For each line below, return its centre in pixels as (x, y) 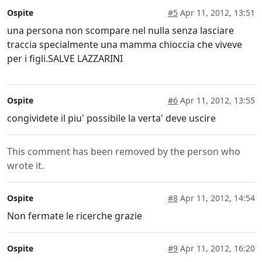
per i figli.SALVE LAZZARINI (65, 59)
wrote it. (25, 166)
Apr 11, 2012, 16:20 (216, 249)
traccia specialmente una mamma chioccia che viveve (125, 45)
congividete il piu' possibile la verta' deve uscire (111, 118)
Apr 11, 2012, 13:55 (216, 101)
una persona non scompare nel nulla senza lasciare (120, 31)
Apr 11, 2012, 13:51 (216, 13)
